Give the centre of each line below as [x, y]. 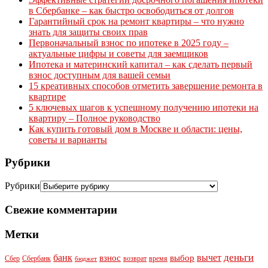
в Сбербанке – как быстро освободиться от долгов [131, 10]
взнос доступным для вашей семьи [100, 75]
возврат [135, 259]
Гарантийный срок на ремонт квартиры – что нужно [136, 21]
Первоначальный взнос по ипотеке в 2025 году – [129, 42]
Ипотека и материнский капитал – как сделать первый [141, 64]
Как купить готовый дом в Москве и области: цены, [135, 129]
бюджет [86, 259]
